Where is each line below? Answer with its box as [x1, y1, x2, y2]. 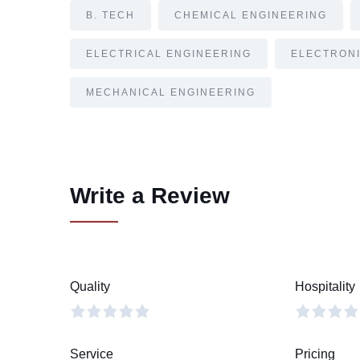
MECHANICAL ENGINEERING [86, 87, 256, 99]
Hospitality [295, 280, 355, 294]
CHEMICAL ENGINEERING [174, 10, 327, 22]
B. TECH [86, 10, 135, 22]
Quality [70, 280, 110, 294]
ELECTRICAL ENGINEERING [86, 48, 252, 60]
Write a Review [70, 183, 230, 209]
